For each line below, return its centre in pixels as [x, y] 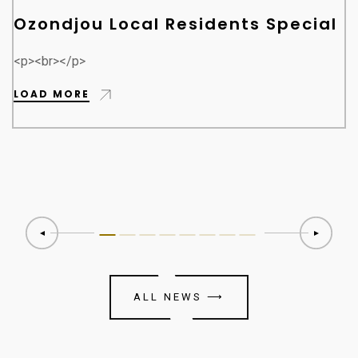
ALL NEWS [170, 297]
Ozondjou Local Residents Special [175, 24]
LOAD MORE [52, 93]
